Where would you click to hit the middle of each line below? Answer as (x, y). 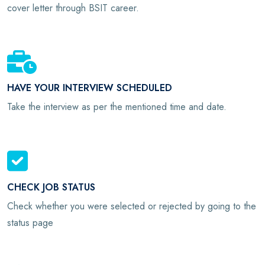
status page (30, 222)
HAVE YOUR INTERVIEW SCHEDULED (90, 88)
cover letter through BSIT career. (73, 8)
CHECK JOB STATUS (51, 187)
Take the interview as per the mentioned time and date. (117, 107)
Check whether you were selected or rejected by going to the (132, 206)
